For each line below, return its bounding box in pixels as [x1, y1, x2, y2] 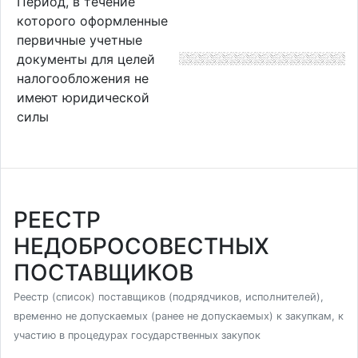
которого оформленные [16, 12, 168, 29]
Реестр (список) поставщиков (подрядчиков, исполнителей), [14, 291, 324, 303]
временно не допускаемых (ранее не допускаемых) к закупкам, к [14, 310, 344, 322]
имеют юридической [16, 89, 149, 105]
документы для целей [16, 50, 155, 67]
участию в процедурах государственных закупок [14, 329, 261, 341]
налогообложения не [16, 70, 149, 86]
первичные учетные [16, 31, 142, 48]
